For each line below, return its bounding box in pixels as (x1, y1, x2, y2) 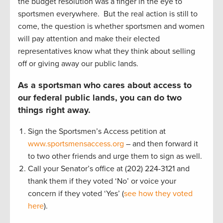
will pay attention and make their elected (18, 33, 160, 44)
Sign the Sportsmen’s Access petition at (28, 126, 166, 136)
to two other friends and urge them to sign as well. (28, 151, 202, 161)
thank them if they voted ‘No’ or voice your (28, 176, 176, 186)
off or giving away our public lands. (18, 58, 138, 69)
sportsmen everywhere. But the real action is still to (18, 8, 198, 19)
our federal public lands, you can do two (18, 92, 182, 103)
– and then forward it (124, 138, 198, 149)
